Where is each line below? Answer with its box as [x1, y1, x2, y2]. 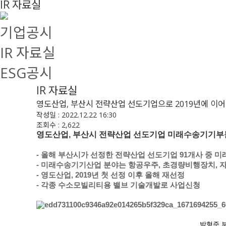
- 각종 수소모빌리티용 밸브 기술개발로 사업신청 [36, 181, 200, 189]
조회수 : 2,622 [36, 120, 80, 130]
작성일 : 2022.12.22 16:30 [36, 110, 117, 120]
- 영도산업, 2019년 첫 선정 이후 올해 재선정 [36, 171, 185, 179]
